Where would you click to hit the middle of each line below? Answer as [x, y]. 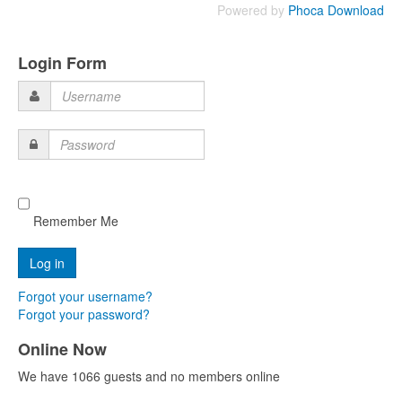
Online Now [62, 349]
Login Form [62, 63]
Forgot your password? [84, 314]
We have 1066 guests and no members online [149, 376]
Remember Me [74, 221]
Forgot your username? [85, 296]
